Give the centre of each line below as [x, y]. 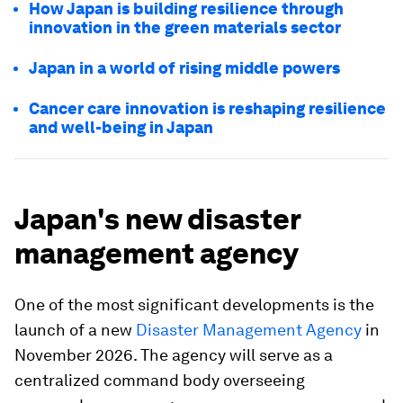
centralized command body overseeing [160, 380]
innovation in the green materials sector [185, 27]
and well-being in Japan [121, 127]
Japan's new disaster [157, 219]
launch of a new [75, 330]
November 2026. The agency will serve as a [174, 355]
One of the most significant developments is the [194, 304]
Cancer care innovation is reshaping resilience [207, 108]
